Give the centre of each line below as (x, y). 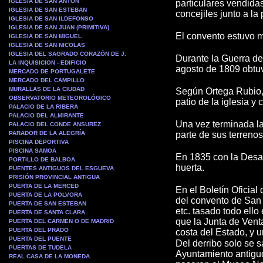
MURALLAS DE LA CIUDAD (47, 89)
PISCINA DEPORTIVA (39, 142)
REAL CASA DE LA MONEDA (49, 256)
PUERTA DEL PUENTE (40, 239)
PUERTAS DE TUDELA (40, 247)
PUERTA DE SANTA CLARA (47, 212)
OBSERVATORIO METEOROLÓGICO (60, 98)
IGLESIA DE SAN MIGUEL (45, 36)
